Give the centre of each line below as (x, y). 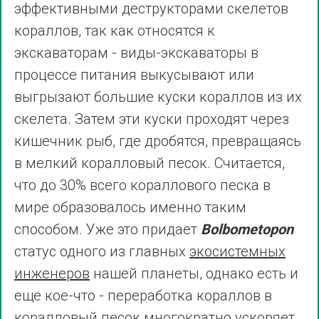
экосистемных (237, 252)
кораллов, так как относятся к (115, 31)
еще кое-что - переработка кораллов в (143, 296)
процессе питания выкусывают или (134, 75)
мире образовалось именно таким (130, 208)
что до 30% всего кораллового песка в (142, 185)
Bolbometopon (247, 230)
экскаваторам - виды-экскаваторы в (136, 53)
